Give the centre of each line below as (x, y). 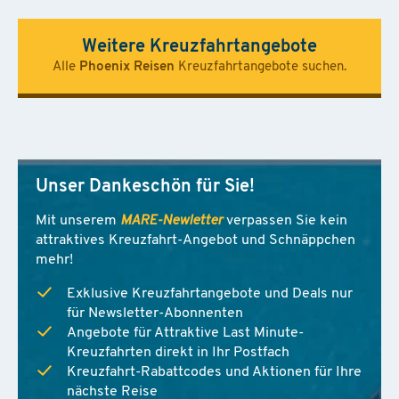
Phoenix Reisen (127, 67)
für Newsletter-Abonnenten (155, 313)
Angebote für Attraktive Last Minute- (185, 333)
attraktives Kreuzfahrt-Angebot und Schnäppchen (195, 240)
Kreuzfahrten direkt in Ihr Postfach (178, 352)
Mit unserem (78, 220)
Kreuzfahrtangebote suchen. (261, 67)
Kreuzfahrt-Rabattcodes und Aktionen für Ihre (214, 372)
